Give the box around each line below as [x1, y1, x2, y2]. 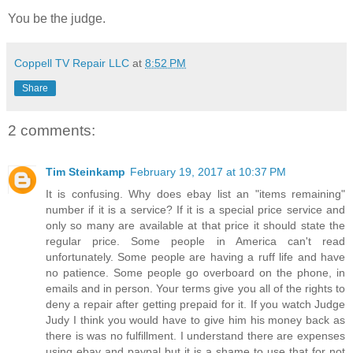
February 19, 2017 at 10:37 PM [130, 165, 286, 178]
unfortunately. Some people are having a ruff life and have [46, 250, 345, 263]
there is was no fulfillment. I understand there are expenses [46, 329, 345, 342]
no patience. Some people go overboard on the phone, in [46, 266, 345, 279]
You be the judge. [8, 12, 106, 26]
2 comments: [8, 122, 95, 139]
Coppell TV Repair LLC [14, 57, 129, 70]
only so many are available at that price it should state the [46, 218, 345, 232]
